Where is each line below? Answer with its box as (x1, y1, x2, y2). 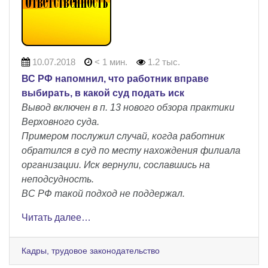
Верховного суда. (22, 116, 99, 127)
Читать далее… (22, 212, 91, 223)
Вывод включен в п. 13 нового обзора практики (22, 102, 234, 112)
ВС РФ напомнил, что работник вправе (22, 73, 209, 84)
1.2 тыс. (145, 56, 181, 67)
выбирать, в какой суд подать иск (22, 87, 184, 98)
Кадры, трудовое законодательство (22, 245, 160, 255)
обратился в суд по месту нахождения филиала (22, 145, 240, 156)
